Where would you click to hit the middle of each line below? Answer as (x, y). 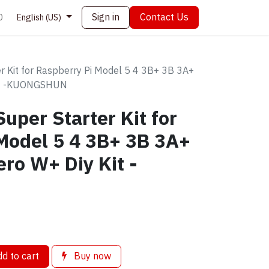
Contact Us (164, 17)
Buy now (91, 256)
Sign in (106, 17)
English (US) (39, 18)
